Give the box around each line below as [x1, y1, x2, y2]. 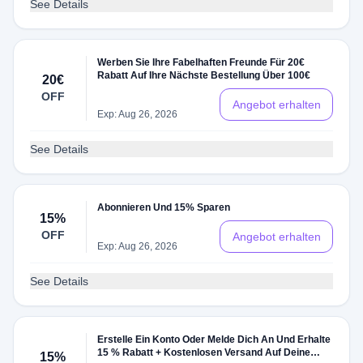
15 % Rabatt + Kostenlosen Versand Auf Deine [97, 347, 311, 358]
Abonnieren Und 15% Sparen [97, 202, 231, 213]
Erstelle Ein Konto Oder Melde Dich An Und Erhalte [97, 334, 331, 345]
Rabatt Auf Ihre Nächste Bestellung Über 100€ [97, 70, 311, 81]
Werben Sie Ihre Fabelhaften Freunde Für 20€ [97, 57, 305, 68]
